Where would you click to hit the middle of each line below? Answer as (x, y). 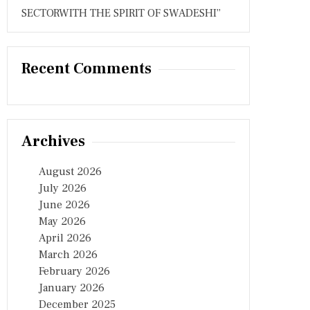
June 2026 (64, 205)
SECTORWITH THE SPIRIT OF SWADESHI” (121, 13)
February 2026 (74, 271)
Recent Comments (86, 69)
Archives (53, 141)
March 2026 (68, 255)
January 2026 (72, 288)
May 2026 (62, 221)
